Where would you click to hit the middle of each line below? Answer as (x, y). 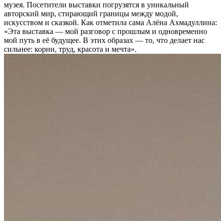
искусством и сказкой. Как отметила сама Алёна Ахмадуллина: (110, 23)
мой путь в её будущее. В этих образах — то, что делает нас (104, 40)
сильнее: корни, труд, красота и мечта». (70, 49)
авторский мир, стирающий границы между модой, (91, 14)
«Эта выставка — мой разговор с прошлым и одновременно (106, 32)
